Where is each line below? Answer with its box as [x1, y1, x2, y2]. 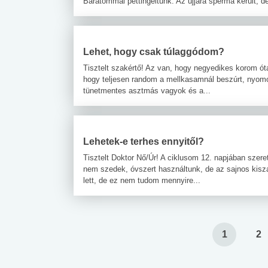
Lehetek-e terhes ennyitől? [83, 136, 204, 147]
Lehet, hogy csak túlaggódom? [83, 46, 224, 57]
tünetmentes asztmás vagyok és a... [83, 86, 211, 95]
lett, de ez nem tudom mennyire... [83, 175, 200, 185]
